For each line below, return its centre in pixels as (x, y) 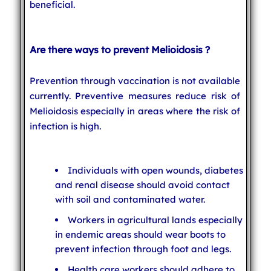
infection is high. (65, 126)
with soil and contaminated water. (130, 199)
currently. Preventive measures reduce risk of (135, 96)
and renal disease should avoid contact (142, 184)
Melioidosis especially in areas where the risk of (135, 111)
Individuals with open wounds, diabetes (155, 170)
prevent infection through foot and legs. (143, 249)
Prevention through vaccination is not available (135, 80)
